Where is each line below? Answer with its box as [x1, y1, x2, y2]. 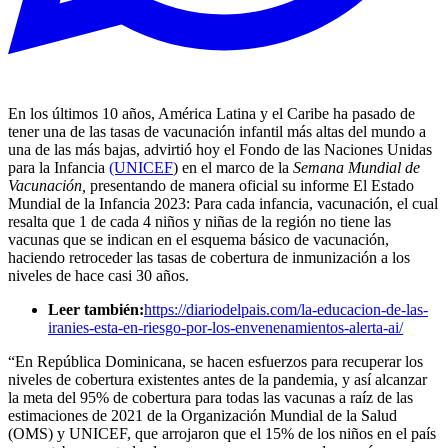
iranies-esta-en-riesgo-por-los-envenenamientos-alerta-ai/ [48, 319, 403, 337]
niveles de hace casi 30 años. [8, 267, 189, 285]
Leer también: [48, 301, 144, 319]
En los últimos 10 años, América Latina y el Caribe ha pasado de [8, 105, 415, 123]
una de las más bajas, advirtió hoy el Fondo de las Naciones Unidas [8, 141, 432, 159]
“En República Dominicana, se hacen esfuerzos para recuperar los [8, 353, 423, 371]
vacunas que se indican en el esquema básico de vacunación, [8, 231, 389, 249]
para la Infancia [8, 159, 109, 177]
